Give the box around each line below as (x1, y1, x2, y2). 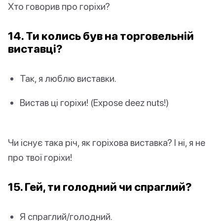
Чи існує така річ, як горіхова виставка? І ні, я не (8, 137, 205, 148)
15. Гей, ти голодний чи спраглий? (8, 180, 192, 194)
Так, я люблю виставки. (20, 72, 116, 84)
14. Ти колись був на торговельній (8, 29, 194, 42)
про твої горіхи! (8, 151, 72, 163)
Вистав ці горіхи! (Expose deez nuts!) (20, 96, 169, 108)
